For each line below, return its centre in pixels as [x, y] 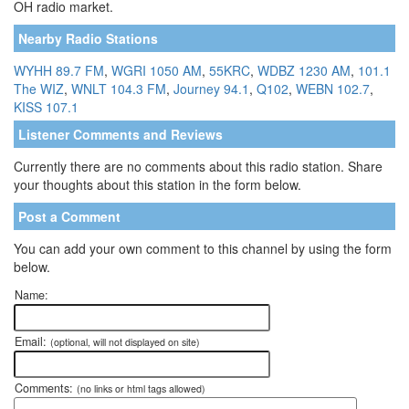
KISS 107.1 [46, 107]
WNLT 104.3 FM [119, 89]
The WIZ [39, 89]
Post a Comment [69, 216]
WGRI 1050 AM [157, 70]
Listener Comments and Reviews [121, 134]
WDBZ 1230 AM [304, 70]
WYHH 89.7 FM [59, 70]
